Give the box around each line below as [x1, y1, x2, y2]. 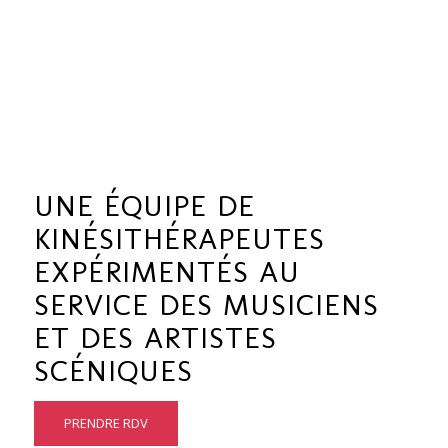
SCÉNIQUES [34, 353, 193, 389]
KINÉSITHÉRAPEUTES [34, 221, 325, 257]
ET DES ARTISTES [34, 320, 277, 356]
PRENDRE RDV [64, 414, 148, 432]
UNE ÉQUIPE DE [34, 188, 255, 224]
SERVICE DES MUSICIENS [34, 287, 379, 323]
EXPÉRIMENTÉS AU [34, 254, 300, 290]
